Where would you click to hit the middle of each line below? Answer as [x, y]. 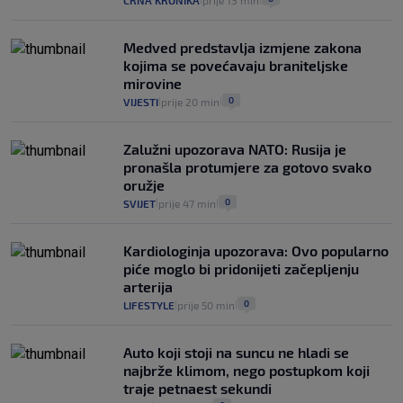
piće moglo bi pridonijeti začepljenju [241, 269]
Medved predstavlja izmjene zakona [242, 48]
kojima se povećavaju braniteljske [236, 66]
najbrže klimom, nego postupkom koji [246, 371]
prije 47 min [187, 204]
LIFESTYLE [149, 305]
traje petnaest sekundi [197, 389]
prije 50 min [206, 305]
